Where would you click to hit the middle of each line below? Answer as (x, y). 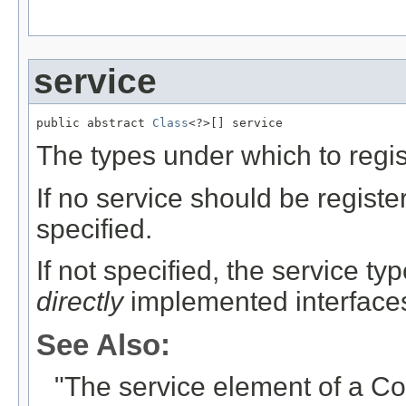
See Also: (103, 344)
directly (80, 301)
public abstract (94, 122)
